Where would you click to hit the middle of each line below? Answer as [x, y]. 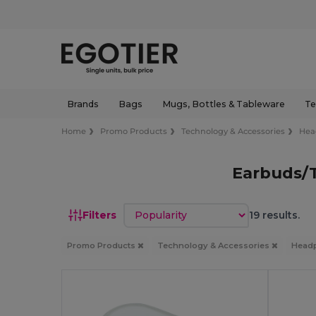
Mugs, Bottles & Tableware [224, 104]
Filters [100, 215]
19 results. [275, 215]
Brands [83, 104]
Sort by [142, 209]
